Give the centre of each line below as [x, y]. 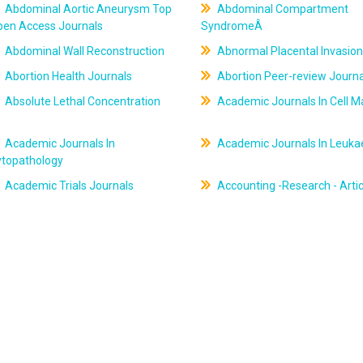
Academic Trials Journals [68, 186]
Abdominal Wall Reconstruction [84, 51]
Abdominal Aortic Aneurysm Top [88, 9]
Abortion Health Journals [68, 76]
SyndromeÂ [233, 26]
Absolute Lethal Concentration [82, 101]
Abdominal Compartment [281, 9]
